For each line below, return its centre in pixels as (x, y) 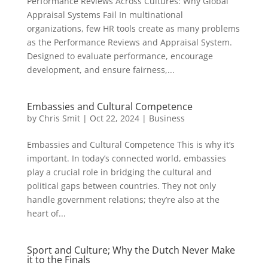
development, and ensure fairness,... (100, 70)
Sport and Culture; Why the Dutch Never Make (131, 250)
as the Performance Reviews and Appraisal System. (129, 42)
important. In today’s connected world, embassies (126, 158)
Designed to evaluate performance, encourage (120, 56)
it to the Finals (58, 260)
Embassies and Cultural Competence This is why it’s (130, 144)
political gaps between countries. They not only (121, 186)
